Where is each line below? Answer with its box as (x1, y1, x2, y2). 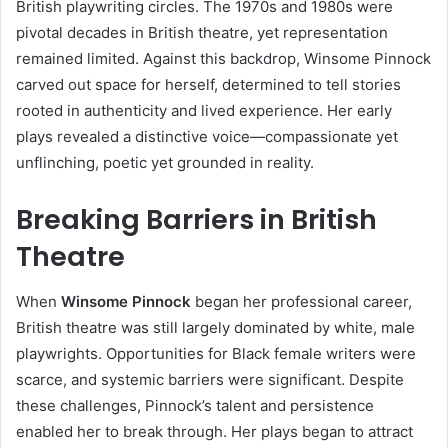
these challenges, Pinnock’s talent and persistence (16, 395, 374, 415)
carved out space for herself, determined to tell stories (16, 75, 401, 95)
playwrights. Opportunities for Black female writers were (16, 343, 416, 363)
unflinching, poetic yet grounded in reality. (16, 153, 314, 173)
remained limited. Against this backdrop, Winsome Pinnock (16, 49, 431, 69)
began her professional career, (195, 291, 412, 311)
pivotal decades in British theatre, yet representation (16, 23, 388, 43)
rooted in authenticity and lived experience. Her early (16, 101, 392, 121)
